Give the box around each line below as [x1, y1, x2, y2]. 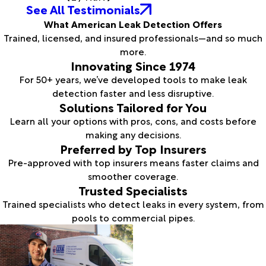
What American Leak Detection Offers [44, 17, 222, 31]
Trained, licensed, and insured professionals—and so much [4, 30, 262, 45]
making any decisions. [85, 127, 181, 142]
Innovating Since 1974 [71, 56, 195, 75]
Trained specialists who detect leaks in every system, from [2, 197, 264, 211]
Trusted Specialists [78, 181, 188, 199]
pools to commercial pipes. [71, 210, 195, 225]
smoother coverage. [88, 169, 178, 183]
